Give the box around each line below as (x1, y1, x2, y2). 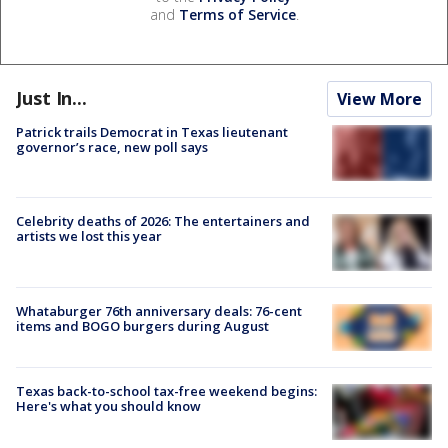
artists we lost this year (16, 227, 162, 246)
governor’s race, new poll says (16, 138, 208, 157)
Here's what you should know (16, 397, 201, 416)
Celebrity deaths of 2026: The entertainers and (16, 212, 310, 231)
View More (337, 88, 422, 111)
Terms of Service (178, 5, 296, 25)
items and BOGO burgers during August (16, 316, 269, 335)
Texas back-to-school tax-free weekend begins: (16, 382, 317, 401)
